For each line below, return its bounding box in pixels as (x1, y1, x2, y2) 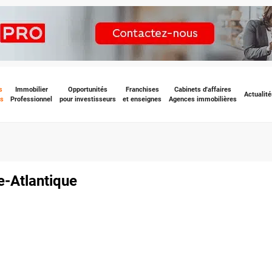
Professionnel (10, 95, 53, 103)
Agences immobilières (168, 95, 237, 103)
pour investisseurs (59, 95, 116, 103)
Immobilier (15, 85, 48, 93)
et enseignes (123, 95, 162, 103)
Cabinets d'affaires (174, 85, 231, 93)
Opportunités (67, 85, 107, 93)
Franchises (125, 85, 159, 93)
